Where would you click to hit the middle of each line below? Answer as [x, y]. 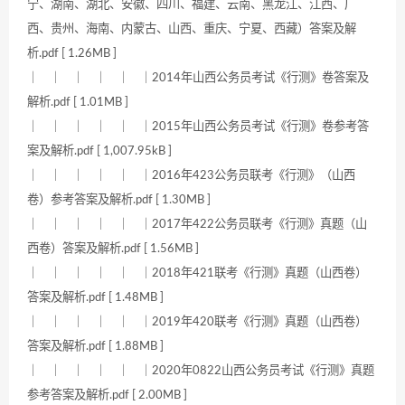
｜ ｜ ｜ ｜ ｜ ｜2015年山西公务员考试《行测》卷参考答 [198, 127]
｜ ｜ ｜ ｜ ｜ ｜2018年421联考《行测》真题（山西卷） [197, 273]
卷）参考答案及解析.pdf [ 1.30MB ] [119, 200]
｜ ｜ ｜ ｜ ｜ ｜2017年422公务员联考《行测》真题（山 [197, 225]
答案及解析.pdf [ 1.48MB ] [95, 298]
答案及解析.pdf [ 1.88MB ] [95, 347]
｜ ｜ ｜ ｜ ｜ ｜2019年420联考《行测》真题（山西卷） [197, 322]
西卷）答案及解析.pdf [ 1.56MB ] [113, 249]
